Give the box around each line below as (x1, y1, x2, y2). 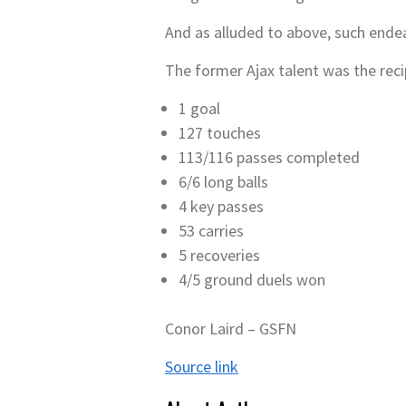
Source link (165, 356, 238, 377)
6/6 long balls (179, 171, 268, 192)
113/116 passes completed (179, 147, 360, 168)
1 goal (179, 98, 220, 119)
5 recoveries (179, 245, 260, 266)
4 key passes (179, 196, 264, 217)
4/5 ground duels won (179, 269, 325, 290)
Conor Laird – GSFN (165, 318, 296, 339)
